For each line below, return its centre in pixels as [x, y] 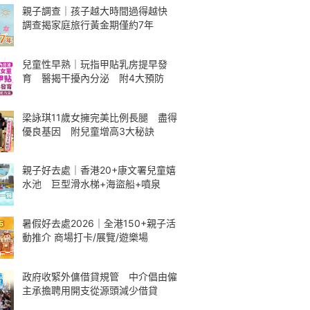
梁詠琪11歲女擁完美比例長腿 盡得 [100, 117]
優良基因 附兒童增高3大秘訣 [88, 131]
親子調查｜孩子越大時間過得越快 [100, 11]
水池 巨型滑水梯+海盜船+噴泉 [91, 184]
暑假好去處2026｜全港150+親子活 [99, 223]
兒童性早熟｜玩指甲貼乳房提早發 [95, 64]
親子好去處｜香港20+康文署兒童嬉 [99, 170]
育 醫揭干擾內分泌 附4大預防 [93, 77]
